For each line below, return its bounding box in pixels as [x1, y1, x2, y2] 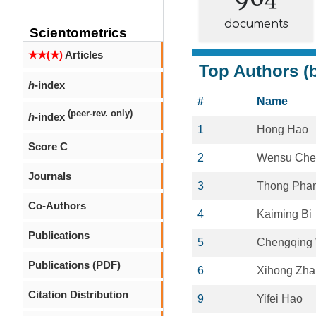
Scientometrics [30, 25, 127, 40]
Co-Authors [28, 200, 86, 212]
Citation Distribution [28, 288, 128, 300]
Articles [63, 49, 103, 61]
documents [224, 18, 288, 30]
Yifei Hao [257, 293, 303, 305]
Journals [28, 170, 71, 182]
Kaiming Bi [257, 208, 312, 220]
